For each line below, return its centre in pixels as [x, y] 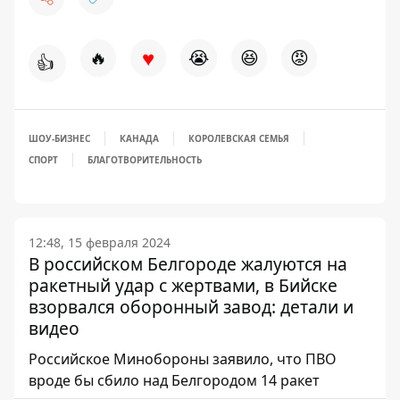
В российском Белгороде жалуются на [188, 263]
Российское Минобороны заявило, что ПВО [183, 358]
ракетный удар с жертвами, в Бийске [183, 285]
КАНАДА [139, 138]
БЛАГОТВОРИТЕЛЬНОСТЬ [145, 159]
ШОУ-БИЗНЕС [59, 138]
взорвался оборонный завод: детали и [191, 306]
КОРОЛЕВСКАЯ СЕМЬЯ [239, 138]
